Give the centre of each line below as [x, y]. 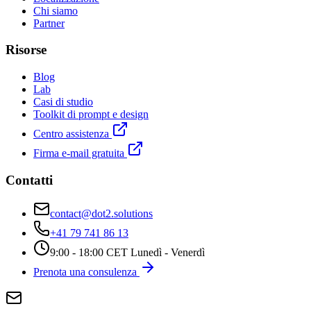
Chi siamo [56, 10]
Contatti [29, 180]
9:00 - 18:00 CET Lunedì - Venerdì [127, 253]
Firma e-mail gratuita [79, 153]
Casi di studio [63, 101]
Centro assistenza [71, 133]
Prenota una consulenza [85, 272]
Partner [49, 23]
